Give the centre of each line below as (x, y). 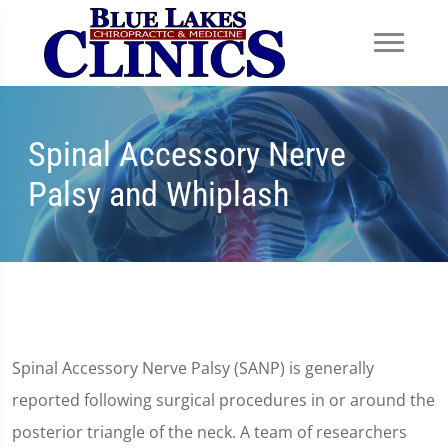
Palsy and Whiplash (158, 194)
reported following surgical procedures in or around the (223, 400)
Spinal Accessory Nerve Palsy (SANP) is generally (193, 368)
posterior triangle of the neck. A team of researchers (209, 432)
